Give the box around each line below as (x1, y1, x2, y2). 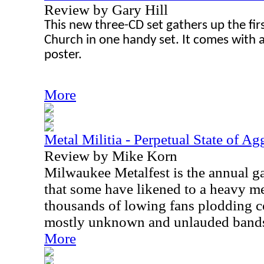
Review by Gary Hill (44, 2, 168, 18)
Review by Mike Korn (44, 148, 177, 164)
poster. (44, 48, 82, 62)
